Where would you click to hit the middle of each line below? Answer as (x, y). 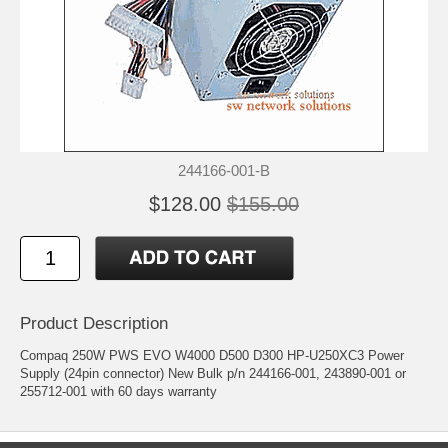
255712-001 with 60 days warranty (118, 391)
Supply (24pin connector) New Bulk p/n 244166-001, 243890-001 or (213, 373)
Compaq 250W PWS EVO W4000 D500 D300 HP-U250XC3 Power (212, 355)
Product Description (94, 323)
